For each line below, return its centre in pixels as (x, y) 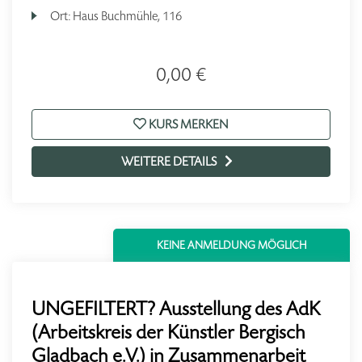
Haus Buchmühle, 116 (128, 16)
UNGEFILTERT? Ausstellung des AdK (176, 309)
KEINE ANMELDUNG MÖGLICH (232, 245)
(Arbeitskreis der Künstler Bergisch (168, 332)
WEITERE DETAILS (169, 161)
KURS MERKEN (187, 124)
